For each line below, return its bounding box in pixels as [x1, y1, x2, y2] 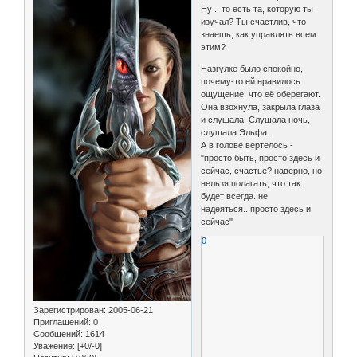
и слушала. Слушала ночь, [201, 115, 311, 125]
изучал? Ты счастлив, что [201, 17, 307, 27]
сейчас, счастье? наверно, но [201, 166, 323, 176]
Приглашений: [33, 316, 91, 327]
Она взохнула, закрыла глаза [201, 102, 320, 112]
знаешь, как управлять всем [201, 29, 317, 40]
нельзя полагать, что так [201, 178, 301, 189]
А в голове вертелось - [201, 140, 294, 151]
